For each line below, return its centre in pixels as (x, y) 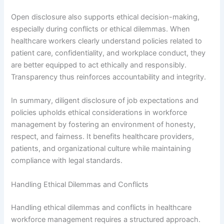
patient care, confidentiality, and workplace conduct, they (108, 53)
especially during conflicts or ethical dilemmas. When (101, 29)
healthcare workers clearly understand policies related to (107, 41)
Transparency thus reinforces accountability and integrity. (109, 77)
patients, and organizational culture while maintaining (101, 149)
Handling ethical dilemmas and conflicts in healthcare (101, 207)
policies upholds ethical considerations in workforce (99, 113)
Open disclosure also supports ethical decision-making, (105, 17)
